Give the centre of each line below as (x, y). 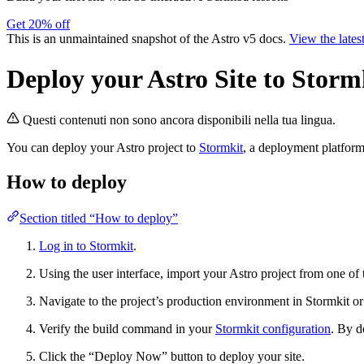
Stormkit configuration (273, 328)
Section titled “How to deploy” (99, 218)
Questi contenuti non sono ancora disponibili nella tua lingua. (179, 120)
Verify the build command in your (127, 328)
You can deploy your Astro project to (103, 148)
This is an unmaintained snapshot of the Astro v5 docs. (148, 39)
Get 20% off (38, 24)
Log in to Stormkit (86, 245)
